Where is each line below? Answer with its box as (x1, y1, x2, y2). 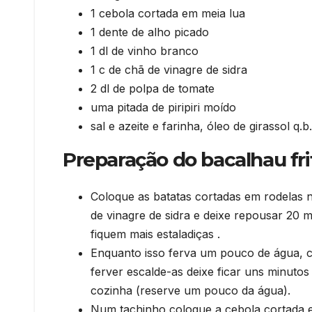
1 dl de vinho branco (91, 43, 198, 58)
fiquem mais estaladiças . (91, 226, 220, 241)
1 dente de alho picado (91, 24, 209, 39)
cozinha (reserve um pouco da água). (91, 283, 290, 297)
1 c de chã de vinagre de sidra (91, 62, 247, 77)
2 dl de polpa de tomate (91, 81, 214, 95)
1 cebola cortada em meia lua (91, 6, 245, 20)
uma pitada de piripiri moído (91, 100, 236, 114)
